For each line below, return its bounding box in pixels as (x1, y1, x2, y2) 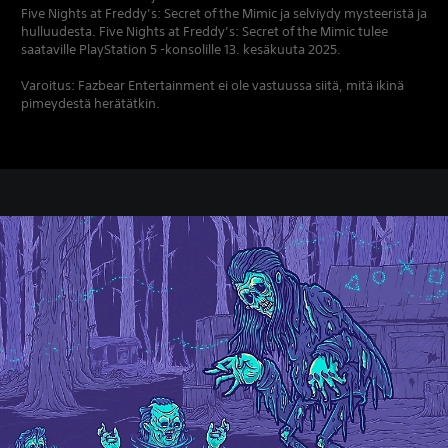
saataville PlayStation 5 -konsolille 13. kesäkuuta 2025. (21, 40, 341, 58)
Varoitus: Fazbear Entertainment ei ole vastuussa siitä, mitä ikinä (21, 76, 404, 94)
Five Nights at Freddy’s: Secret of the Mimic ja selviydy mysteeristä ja (21, 4, 427, 22)
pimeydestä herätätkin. (21, 94, 160, 112)
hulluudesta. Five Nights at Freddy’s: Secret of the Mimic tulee (21, 22, 388, 40)
